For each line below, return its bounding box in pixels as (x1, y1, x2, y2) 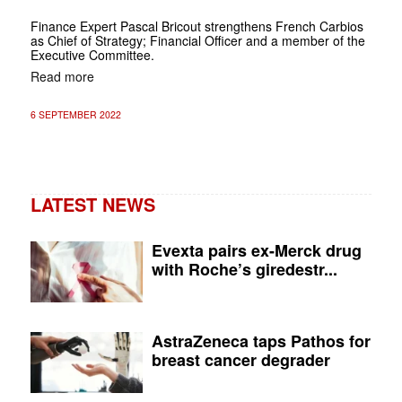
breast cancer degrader (152, 347, 331, 371)
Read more (30, 66, 94, 85)
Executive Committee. (30, 45, 154, 64)
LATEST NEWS (30, 190, 155, 217)
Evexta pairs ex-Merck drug (152, 238, 363, 262)
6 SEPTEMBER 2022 (30, 107, 121, 121)
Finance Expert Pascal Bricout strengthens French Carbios (30, 16, 363, 35)
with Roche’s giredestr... (152, 257, 338, 281)
